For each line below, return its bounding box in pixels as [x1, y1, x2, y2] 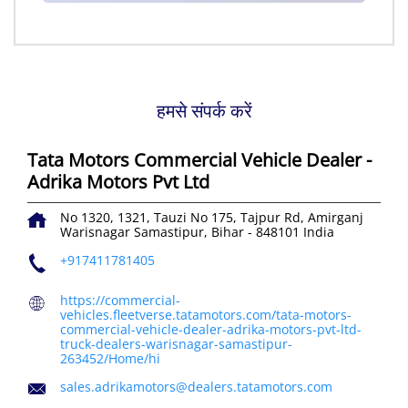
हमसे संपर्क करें [156, 98, 252, 124]
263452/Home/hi [60, 350, 160, 368]
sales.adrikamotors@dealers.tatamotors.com [60, 378, 332, 396]
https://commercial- [60, 291, 180, 310]
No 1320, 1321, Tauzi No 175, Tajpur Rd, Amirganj [60, 209, 363, 227]
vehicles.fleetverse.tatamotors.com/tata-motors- [60, 306, 352, 324]
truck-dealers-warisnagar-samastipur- [60, 335, 292, 353]
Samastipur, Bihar [134, 223, 248, 241]
